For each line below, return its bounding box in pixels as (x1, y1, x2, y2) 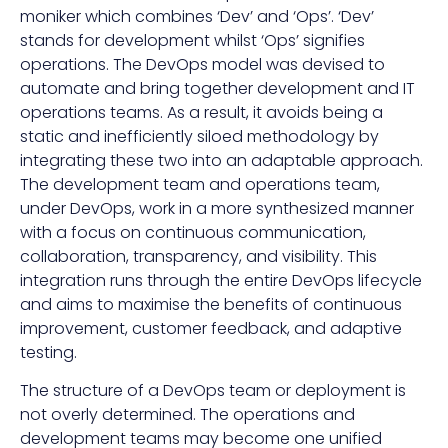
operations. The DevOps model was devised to (20, 52, 385, 76)
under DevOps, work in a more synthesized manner (20, 196, 414, 220)
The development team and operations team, (20, 172, 380, 196)
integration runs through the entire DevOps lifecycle (20, 268, 422, 292)
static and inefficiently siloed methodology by (20, 124, 379, 148)
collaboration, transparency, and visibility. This (20, 244, 377, 268)
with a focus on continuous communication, (20, 220, 366, 244)
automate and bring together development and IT (20, 76, 415, 100)
